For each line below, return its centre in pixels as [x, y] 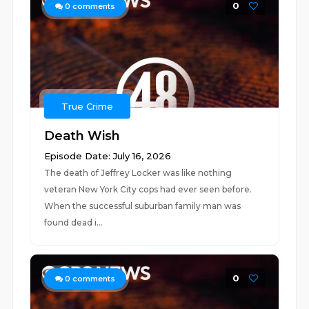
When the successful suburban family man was [143, 206]
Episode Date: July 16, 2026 [108, 156]
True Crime [88, 106]
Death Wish [82, 136]
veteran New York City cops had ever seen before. [148, 189]
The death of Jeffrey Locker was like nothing [138, 173]
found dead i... [74, 222]
